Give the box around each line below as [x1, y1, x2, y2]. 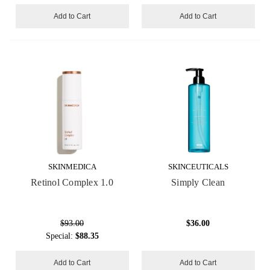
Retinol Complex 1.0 [31, 177, 113, 188]
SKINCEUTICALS [168, 162, 228, 172]
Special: [45, 231, 75, 241]
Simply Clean [171, 177, 225, 188]
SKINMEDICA [48, 162, 96, 172]
